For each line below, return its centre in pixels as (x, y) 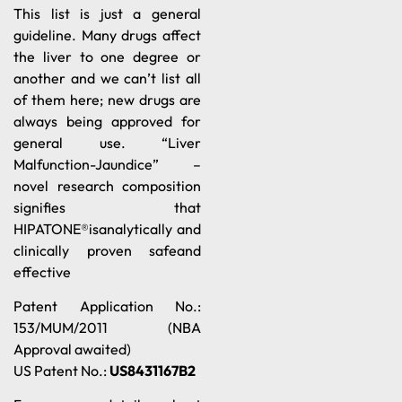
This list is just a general (107, 13)
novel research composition (107, 185)
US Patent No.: (61, 370)
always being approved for (107, 121)
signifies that (107, 207)
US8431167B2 (153, 370)
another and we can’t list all (107, 78)
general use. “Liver (107, 142)
